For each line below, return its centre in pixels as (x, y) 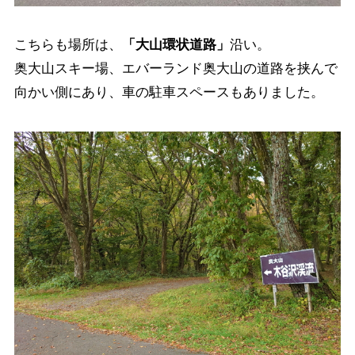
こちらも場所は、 (68, 45)
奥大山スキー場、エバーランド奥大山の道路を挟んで (176, 69)
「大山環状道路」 (176, 45)
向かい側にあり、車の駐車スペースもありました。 (169, 93)
